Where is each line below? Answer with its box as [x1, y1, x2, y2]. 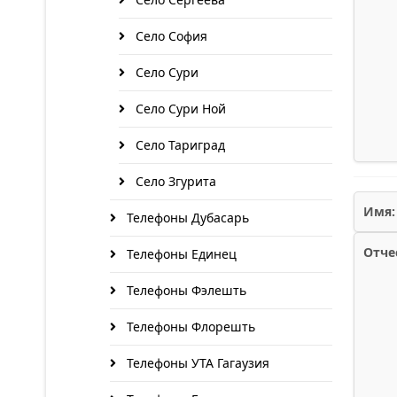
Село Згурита [132, 173, 216, 190]
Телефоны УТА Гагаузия [123, 354, 269, 371]
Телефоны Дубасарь [123, 209, 249, 226]
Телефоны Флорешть [123, 318, 255, 335]
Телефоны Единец [123, 245, 237, 262]
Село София [132, 27, 207, 44]
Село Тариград [132, 136, 225, 153]
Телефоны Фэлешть [123, 282, 246, 299]
